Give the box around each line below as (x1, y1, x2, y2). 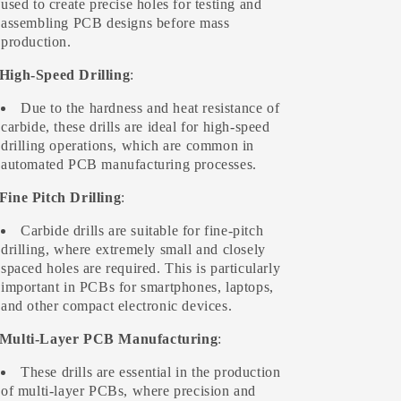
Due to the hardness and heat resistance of (21, 100, 280, 115)
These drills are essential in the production (21, 364, 281, 380)
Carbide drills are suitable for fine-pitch (21, 223, 264, 238)
